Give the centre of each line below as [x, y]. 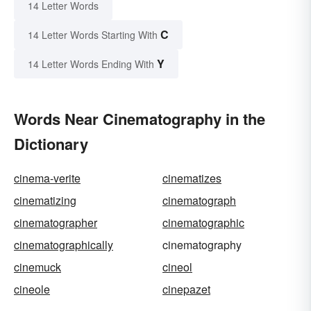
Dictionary [51, 143]
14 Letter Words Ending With [91, 64]
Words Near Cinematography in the [140, 118]
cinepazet [186, 289]
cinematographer [56, 222]
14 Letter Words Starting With [93, 34]
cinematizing [45, 200]
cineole [32, 289]
